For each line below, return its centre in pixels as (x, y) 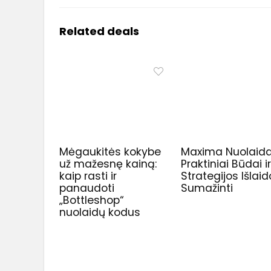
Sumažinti (207, 188)
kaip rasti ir (88, 176)
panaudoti (87, 188)
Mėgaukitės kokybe (110, 152)
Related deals (99, 31)
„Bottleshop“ (92, 201)
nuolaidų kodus (100, 213)
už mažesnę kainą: (108, 164)
